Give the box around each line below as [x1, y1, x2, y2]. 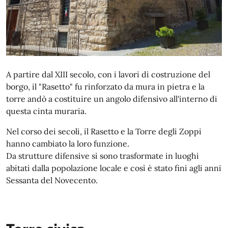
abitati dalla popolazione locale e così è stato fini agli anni [6, 163, 221, 174]
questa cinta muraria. [6, 106, 87, 117]
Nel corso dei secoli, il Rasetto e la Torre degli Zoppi [6, 126, 202, 137]
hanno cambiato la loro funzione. [6, 138, 129, 149]
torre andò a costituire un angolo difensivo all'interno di [6, 94, 217, 104]
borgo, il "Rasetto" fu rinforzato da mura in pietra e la [6, 81, 205, 92]
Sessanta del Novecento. [6, 175, 98, 186]
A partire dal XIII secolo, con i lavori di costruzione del [6, 69, 210, 80]
